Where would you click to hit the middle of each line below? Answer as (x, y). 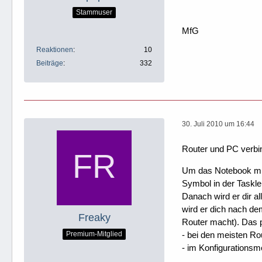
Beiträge (50, 63)
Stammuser (94, 13)
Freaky (94, 217)
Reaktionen (55, 49)
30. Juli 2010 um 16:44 (218, 124)
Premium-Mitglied (94, 234)
